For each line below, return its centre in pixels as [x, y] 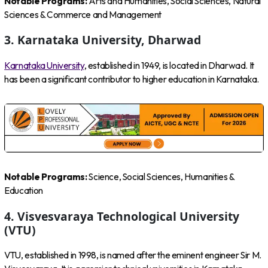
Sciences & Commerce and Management [83, 14]
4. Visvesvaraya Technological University [122, 216]
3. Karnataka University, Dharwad [103, 40]
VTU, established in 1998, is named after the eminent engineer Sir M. [133, 255]
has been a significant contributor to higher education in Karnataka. [132, 79]
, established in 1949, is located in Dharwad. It [169, 65]
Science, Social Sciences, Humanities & [162, 177]
